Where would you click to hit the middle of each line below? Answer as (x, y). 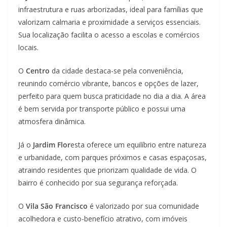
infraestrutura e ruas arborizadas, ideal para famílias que (111, 10)
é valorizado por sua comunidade (143, 206)
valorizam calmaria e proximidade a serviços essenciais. (109, 22)
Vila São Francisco (56, 206)
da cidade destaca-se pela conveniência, (117, 71)
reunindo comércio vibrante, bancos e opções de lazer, (108, 84)
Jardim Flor (52, 145)
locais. (28, 48)
